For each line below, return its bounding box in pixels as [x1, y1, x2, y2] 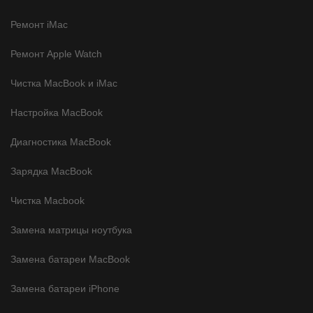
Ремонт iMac [10, 18, 68, 30]
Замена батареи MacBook [10, 253, 130, 265]
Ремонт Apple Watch [10, 48, 102, 59]
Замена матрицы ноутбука [10, 224, 132, 235]
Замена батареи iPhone [10, 282, 119, 294]
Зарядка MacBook [10, 165, 92, 177]
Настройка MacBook [10, 106, 103, 118]
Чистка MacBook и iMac [10, 77, 117, 89]
